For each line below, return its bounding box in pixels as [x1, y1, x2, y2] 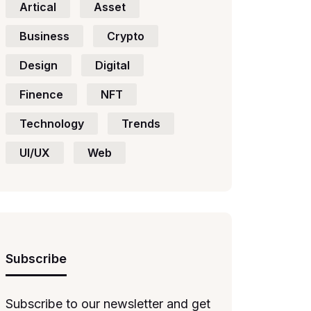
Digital [95, 58, 130, 72]
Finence [19, 87, 63, 101]
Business [19, 29, 69, 43]
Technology [19, 117, 84, 131]
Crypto [107, 29, 144, 43]
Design [19, 58, 58, 72]
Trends [121, 117, 160, 131]
